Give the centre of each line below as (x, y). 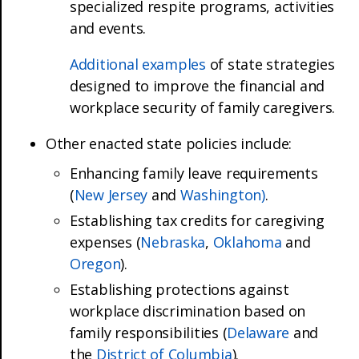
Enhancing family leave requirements (194, 173)
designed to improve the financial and (198, 85)
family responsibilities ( (149, 332)
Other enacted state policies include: (169, 143)
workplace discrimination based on (188, 311)
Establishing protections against (179, 289)
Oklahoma (247, 242)
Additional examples (138, 64)
